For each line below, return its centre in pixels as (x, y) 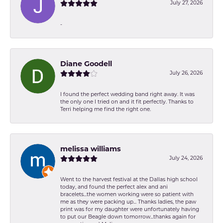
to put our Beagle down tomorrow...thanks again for (128, 217)
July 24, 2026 (186, 158)
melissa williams (91, 149)
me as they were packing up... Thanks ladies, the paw (128, 202)
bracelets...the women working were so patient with (127, 195)
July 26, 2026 (186, 73)
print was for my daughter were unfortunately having (130, 210)
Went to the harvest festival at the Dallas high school (129, 180)
